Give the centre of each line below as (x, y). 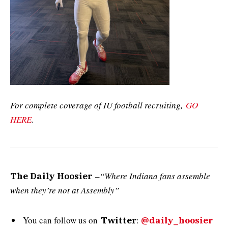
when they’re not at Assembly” (65, 190)
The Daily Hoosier (51, 176)
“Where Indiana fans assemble (155, 176)
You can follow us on (62, 220)
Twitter (119, 220)
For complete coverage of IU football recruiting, (98, 105)
